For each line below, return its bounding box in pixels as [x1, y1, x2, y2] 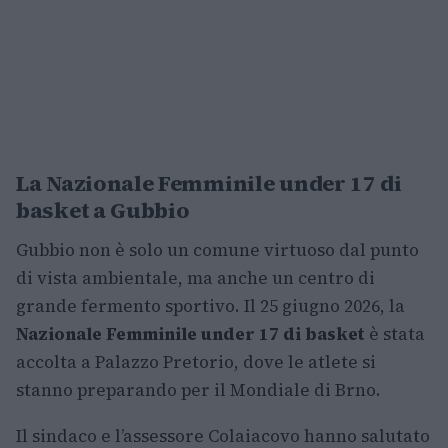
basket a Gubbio [16, 195, 190, 225]
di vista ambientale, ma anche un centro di [16, 266, 375, 290]
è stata [365, 322, 425, 346]
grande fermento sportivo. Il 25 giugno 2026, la [16, 294, 405, 318]
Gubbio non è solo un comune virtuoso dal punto [16, 238, 419, 262]
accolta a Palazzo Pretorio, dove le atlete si [16, 350, 376, 374]
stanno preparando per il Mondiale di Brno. [16, 378, 381, 402]
